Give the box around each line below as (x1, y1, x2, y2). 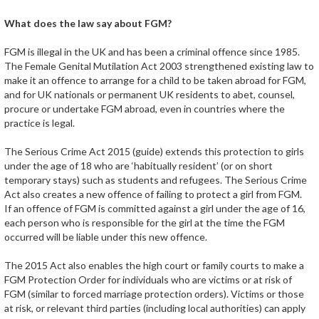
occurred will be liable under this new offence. (4, 231, 207, 243)
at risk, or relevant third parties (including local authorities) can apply (4, 302, 305, 314)
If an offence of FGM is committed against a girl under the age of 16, (4, 202, 305, 214)
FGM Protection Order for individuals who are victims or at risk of (4, 273, 292, 286)
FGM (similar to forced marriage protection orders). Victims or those (4, 288, 304, 300)
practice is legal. (4, 117, 75, 129)
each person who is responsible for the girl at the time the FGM (4, 216, 285, 229)
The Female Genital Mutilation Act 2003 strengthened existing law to (4, 60, 314, 72)
